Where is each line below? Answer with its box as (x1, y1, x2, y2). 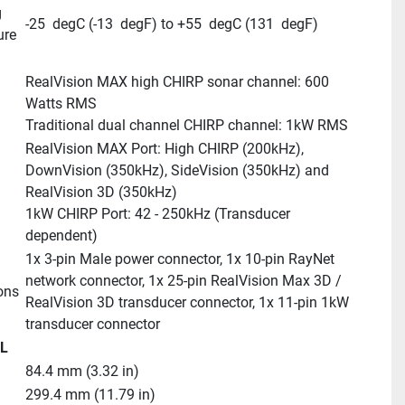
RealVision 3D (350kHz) (24, 184, 177, 201)
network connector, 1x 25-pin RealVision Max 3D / (24, 272, 342, 289)
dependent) (24, 227, 98, 244)
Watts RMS (24, 95, 97, 112)
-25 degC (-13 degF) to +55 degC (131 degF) (24, 15, 318, 33)
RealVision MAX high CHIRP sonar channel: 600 (24, 73, 329, 90)
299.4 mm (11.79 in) (24, 386, 155, 403)
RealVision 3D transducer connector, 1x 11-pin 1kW (24, 294, 349, 311)
